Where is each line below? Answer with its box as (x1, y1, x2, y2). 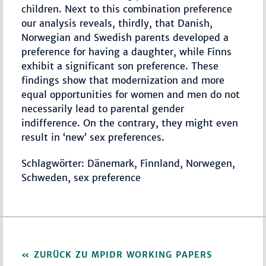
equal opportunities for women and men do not (21, 88, 240, 101)
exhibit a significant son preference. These (21, 60, 219, 72)
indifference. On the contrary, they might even (21, 117, 239, 129)
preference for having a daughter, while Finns (21, 46, 232, 58)
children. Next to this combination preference (21, 3, 233, 15)
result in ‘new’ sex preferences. (21, 131, 165, 144)
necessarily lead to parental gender (21, 103, 185, 115)
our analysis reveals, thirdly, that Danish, (21, 17, 213, 30)
